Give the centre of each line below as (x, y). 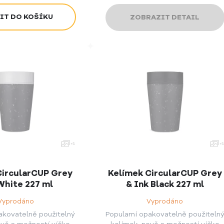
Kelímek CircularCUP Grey (165, 173)
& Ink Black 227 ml (165, 184)
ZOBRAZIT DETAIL (165, 17)
